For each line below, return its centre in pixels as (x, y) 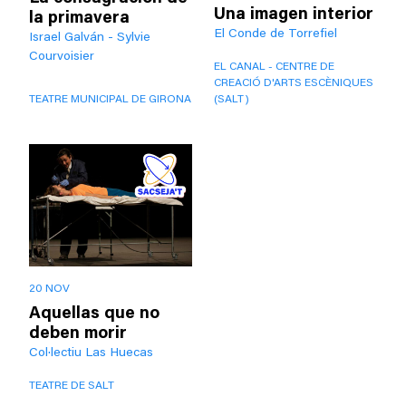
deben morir (78, 334)
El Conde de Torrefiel (275, 34)
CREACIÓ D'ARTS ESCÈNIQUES (294, 83)
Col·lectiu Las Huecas (91, 353)
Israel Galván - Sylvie (90, 38)
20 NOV (49, 289)
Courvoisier (62, 57)
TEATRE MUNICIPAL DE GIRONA (110, 100)
